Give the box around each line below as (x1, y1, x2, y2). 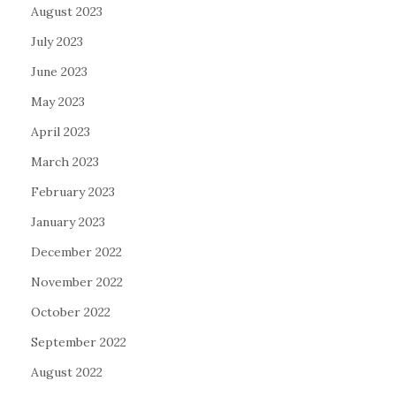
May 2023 (31, 93, 85, 110)
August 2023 (31, 3, 103, 19)
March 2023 (31, 153, 99, 170)
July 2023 (31, 33, 83, 49)
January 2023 (31, 213, 105, 230)
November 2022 (31, 273, 123, 290)
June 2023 (31, 63, 88, 80)
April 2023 (31, 123, 90, 140)
